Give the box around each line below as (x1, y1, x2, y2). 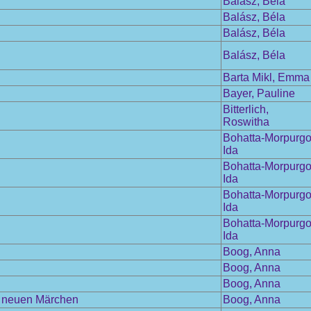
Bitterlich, (223, 103, 269, 115)
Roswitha (223, 116, 269, 128)
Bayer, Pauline (223, 87, 295, 99)
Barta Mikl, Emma (223, 72, 310, 83)
